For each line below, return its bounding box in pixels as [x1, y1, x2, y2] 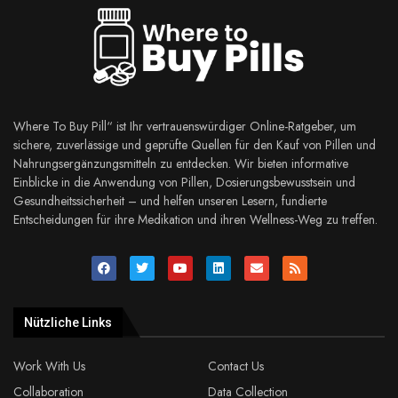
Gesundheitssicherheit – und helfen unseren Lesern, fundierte [13, 191, 327, 210]
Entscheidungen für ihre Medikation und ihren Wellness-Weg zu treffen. [13, 210, 378, 228]
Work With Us [13, 356, 85, 375]
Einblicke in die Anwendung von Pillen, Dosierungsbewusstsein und [13, 172, 355, 191]
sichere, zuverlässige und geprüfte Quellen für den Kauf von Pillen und [13, 135, 376, 154]
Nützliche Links [24, 314, 112, 330]
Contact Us [208, 356, 264, 375]
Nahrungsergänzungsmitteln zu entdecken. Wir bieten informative [13, 154, 348, 172]
